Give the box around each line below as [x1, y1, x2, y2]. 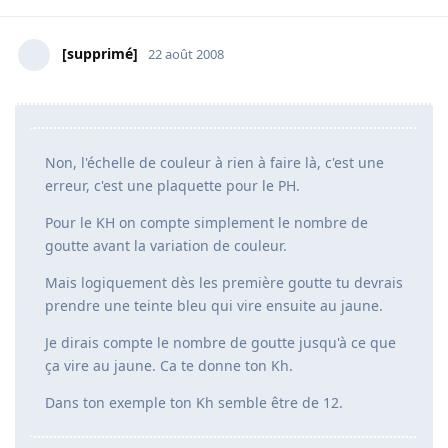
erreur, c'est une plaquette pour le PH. [45, 176, 300, 196]
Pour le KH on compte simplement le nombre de [45, 213, 368, 233]
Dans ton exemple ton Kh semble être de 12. [45, 393, 343, 413]
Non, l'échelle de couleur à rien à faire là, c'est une [45, 153, 384, 173]
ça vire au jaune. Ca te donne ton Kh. [45, 356, 293, 376]
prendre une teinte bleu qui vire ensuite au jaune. [45, 296, 383, 316]
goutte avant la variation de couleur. [45, 236, 287, 256]
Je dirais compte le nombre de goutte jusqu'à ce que [45, 333, 396, 353]
